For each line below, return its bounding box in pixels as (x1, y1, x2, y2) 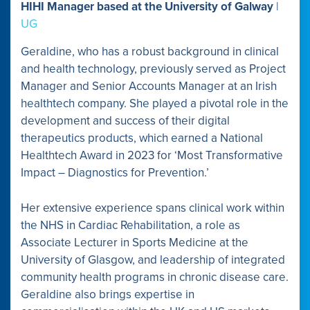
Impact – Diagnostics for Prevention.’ (21, 165, 209, 181)
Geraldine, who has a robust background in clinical (21, 44, 279, 60)
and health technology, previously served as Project (21, 62, 286, 77)
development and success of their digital (21, 113, 230, 129)
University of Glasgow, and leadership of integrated (21, 252, 285, 267)
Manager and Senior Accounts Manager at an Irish (21, 79, 277, 94)
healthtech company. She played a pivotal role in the (21, 96, 289, 111)
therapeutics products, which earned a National (21, 131, 263, 146)
